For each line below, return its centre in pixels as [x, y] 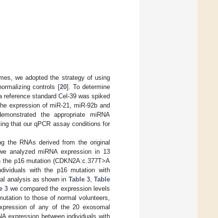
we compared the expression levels [59, 189]
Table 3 [79, 180]
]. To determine [88, 87]
